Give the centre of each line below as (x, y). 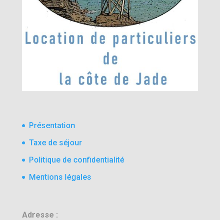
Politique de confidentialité (76, 160)
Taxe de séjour (55, 143)
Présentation (52, 126)
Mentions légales (60, 177)
